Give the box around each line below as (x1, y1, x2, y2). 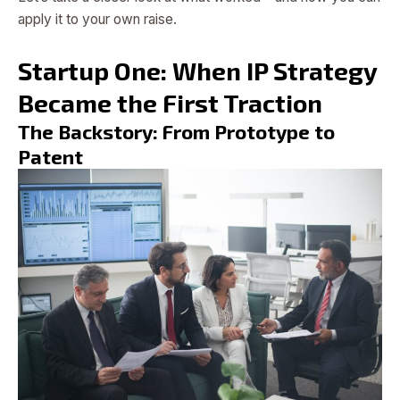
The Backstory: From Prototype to (18, 120, 335, 144)
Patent (18, 145, 83, 169)
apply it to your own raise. (18, 11, 177, 29)
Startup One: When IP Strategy (18, 55, 377, 87)
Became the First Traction (18, 87, 322, 119)
